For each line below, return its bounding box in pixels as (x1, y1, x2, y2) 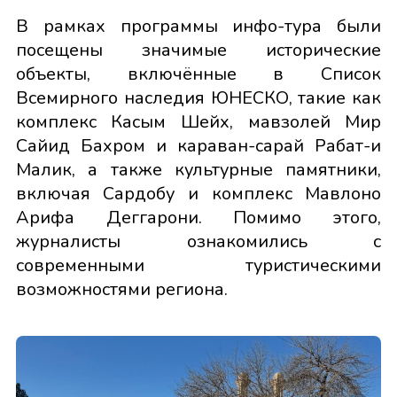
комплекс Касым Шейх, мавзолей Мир (15, 110, 382, 135)
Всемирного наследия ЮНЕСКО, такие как (15, 86, 382, 111)
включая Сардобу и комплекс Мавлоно (15, 182, 382, 206)
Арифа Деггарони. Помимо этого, (15, 206, 382, 230)
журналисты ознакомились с (15, 230, 382, 254)
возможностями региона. (15, 277, 232, 302)
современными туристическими (15, 253, 382, 278)
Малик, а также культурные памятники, (15, 158, 382, 183)
